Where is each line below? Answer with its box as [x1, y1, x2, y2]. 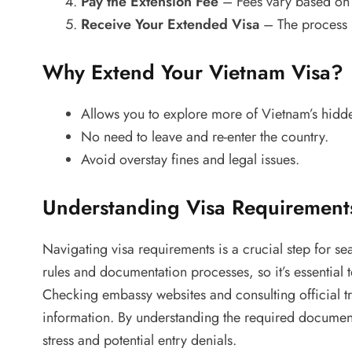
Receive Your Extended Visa [81, 13, 259, 35]
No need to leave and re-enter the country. [81, 126, 328, 147]
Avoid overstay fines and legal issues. [81, 148, 299, 170]
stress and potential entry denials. [42, 329, 236, 350]
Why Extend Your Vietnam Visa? [42, 57, 343, 87]
